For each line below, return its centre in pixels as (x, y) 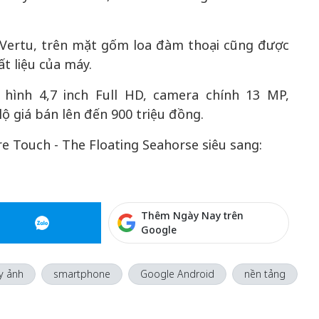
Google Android (177, 274)
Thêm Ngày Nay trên (193, 215)
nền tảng (265, 274)
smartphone (82, 274)
